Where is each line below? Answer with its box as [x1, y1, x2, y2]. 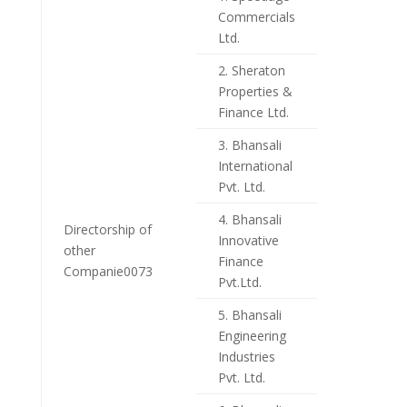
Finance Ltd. [217, 104, 289, 122]
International [217, 157, 293, 175]
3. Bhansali [217, 136, 282, 154]
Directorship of [63, 221, 152, 239]
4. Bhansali [217, 211, 282, 229]
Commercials [217, 8, 295, 26]
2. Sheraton [217, 62, 285, 80]
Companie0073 [63, 263, 153, 281]
